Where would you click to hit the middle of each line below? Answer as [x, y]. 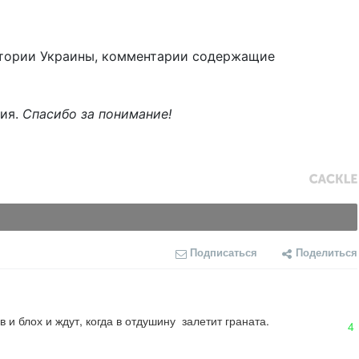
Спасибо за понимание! [97, 114]
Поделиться [327, 252]
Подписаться [224, 252]
